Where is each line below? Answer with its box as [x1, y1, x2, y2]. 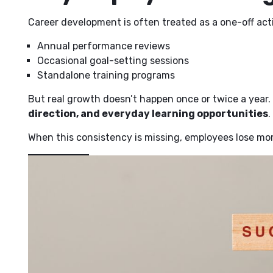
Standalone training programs [37, 69, 175, 81]
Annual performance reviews [37, 40, 170, 52]
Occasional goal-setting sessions [37, 55, 189, 66]
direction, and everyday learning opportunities [28, 108, 268, 119]
